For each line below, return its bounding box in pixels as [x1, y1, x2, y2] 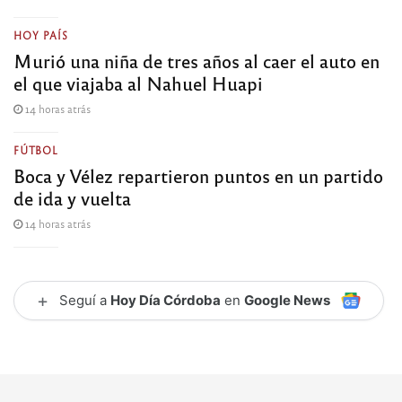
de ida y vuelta [13, 186, 131, 211]
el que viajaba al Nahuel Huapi [13, 71, 263, 96]
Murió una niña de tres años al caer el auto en [13, 48, 380, 74]
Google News [244, 292, 330, 310]
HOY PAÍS [13, 29, 68, 42]
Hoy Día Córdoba [110, 292, 221, 310]
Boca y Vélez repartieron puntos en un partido [13, 163, 383, 188]
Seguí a [59, 292, 110, 310]
